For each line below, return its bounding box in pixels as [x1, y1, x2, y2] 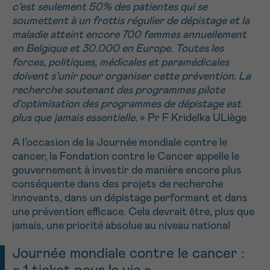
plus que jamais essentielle [12, 112, 135, 124]
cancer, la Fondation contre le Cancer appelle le [12, 151, 239, 162]
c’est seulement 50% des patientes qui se [12, 1, 207, 13]
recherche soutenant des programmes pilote [12, 84, 225, 96]
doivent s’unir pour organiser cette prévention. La [12, 71, 251, 82]
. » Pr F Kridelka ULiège [135, 112, 246, 124]
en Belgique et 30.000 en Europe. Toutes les [12, 43, 224, 54]
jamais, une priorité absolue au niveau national [12, 220, 233, 231]
